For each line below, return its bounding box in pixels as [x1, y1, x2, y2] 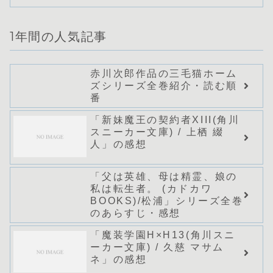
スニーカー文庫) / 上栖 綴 [90, 127, 224, 138]
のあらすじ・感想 [90, 208, 181, 219]
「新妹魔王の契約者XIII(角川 [90, 115, 240, 126]
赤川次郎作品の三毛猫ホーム [90, 68, 238, 79]
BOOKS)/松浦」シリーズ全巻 [90, 196, 244, 207]
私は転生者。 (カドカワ [90, 183, 213, 194]
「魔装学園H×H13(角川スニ [90, 230, 236, 241]
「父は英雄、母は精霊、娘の [90, 171, 238, 182]
